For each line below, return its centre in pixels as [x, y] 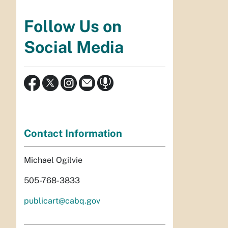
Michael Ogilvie [53, 160]
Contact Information [73, 133]
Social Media [74, 47]
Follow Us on [73, 26]
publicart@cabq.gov [62, 201]
